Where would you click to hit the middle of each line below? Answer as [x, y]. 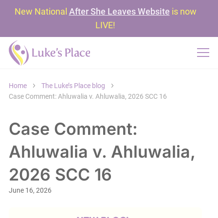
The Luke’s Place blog [73, 86]
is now [183, 11]
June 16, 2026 [30, 190]
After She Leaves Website [119, 11]
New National [42, 11]
